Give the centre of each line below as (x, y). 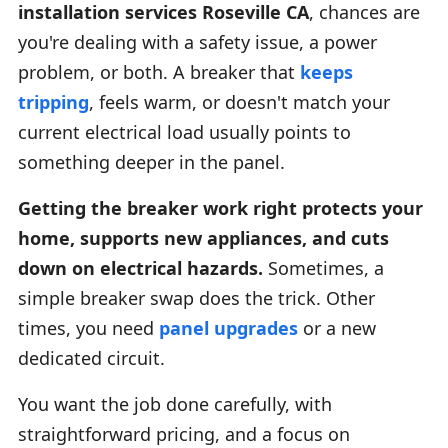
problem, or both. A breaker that (159, 71)
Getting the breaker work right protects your (220, 207)
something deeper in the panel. (151, 161)
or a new (337, 327)
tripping (53, 101)
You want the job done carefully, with (175, 403)
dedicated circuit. (91, 357)
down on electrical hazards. (140, 267)
